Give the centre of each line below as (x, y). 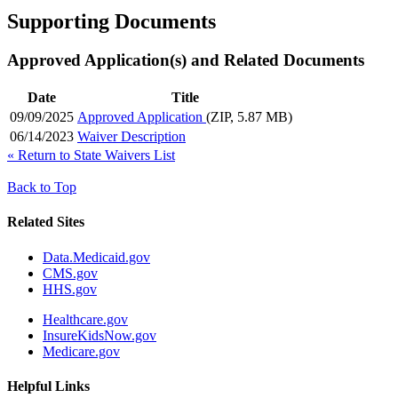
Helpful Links (48, 386)
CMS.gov (70, 273)
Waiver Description (131, 137)
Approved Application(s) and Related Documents (186, 60)
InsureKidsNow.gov (99, 335)
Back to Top (42, 187)
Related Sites (46, 222)
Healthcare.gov (85, 319)
